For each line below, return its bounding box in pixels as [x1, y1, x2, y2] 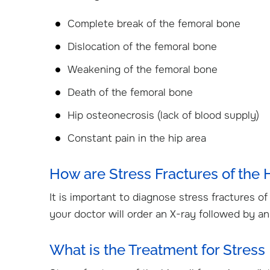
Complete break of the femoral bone [67, 17, 240, 30]
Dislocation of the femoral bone [67, 40, 217, 53]
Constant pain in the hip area [67, 132, 206, 145]
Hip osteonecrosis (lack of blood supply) [67, 109, 259, 122]
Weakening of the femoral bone [67, 63, 218, 76]
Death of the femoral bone [67, 86, 193, 99]
